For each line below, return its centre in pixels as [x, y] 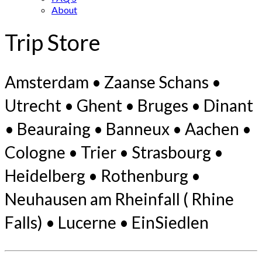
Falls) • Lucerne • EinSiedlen [107, 223]
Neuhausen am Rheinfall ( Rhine [119, 199]
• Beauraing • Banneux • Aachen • [128, 129]
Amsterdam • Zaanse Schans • [113, 82]
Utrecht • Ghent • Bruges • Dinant [129, 106]
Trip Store [53, 42]
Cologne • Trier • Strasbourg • [114, 152]
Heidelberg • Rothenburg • [103, 176]
